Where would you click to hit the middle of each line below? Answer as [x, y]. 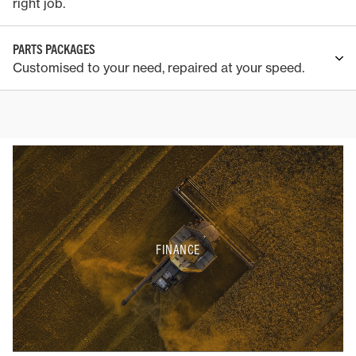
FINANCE [178, 249]
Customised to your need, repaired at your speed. [159, 67]
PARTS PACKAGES [54, 48]
